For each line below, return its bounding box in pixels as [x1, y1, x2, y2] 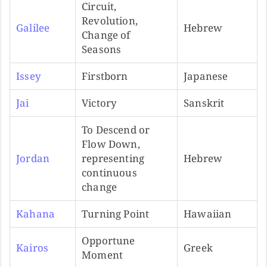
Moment [82, 247, 123, 262]
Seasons [82, 42, 122, 56]
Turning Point [82, 206, 150, 221]
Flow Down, [82, 136, 140, 151]
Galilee [16, 20, 50, 35]
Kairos [16, 240, 49, 254]
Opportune [82, 233, 135, 247]
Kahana [16, 206, 55, 221]
